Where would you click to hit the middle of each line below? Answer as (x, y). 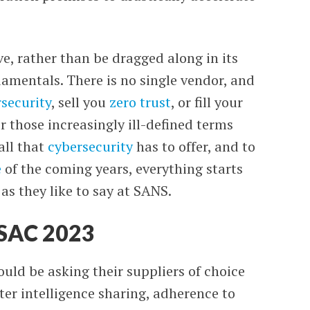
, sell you (81, 102)
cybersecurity (91, 146)
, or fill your (207, 102)
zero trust (140, 102)
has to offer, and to (194, 146)
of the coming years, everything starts (122, 168)
